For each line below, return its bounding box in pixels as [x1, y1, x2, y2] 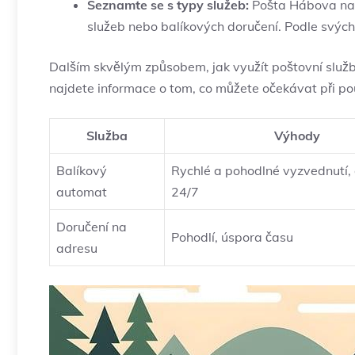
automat [56, 184, 107, 200]
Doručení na [56, 219, 127, 235]
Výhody [273, 128, 320, 144]
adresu [56, 240, 97, 257]
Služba [86, 128, 128, 144]
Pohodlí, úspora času [171, 229, 293, 246]
